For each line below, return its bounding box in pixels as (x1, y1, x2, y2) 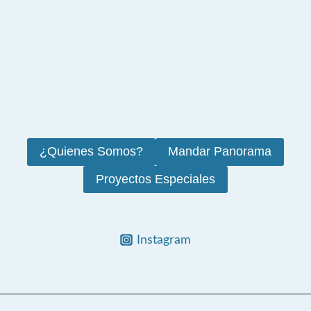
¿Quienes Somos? (40, 144, 143, 159)
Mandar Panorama (168, 144, 271, 159)
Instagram (136, 233, 191, 246)
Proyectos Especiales (96, 171, 215, 186)
